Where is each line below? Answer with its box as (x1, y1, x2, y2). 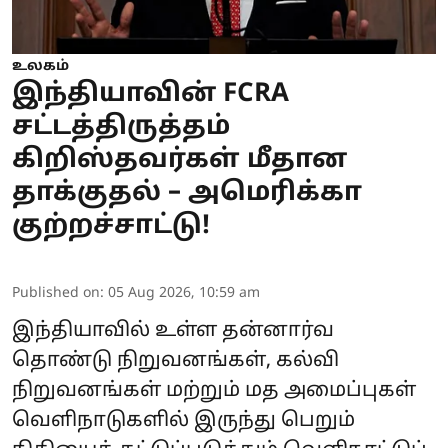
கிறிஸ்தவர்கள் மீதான (12, 143, 347, 177)
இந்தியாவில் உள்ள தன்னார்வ (12, 318, 334, 343)
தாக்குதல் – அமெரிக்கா (12, 176, 362, 210)
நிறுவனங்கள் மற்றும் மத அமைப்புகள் (12, 378, 416, 403)
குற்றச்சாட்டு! (12, 209, 210, 243)
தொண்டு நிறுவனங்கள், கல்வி (12, 348, 339, 373)
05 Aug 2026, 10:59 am (108, 284, 260, 302)
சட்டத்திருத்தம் (12, 110, 230, 144)
